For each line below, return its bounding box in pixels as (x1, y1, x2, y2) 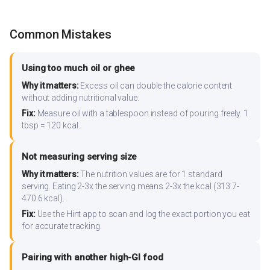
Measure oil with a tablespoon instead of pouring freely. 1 (35, 108, 248, 119)
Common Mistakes (10, 27, 111, 42)
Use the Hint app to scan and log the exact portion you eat (35, 209, 250, 219)
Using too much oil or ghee (22, 63, 136, 74)
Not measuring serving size (22, 151, 137, 163)
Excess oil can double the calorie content (78, 81, 233, 91)
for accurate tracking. (22, 221, 102, 231)
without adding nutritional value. (22, 93, 139, 103)
